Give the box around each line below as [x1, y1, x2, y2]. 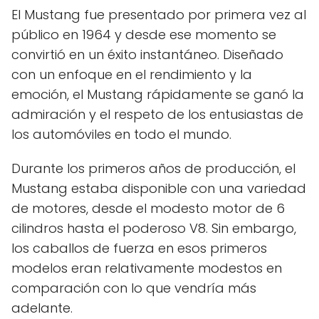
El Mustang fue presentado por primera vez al [11, 6, 306, 24]
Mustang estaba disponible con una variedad [11, 179, 306, 198]
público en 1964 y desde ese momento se [11, 26, 276, 44]
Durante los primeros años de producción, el [11, 159, 296, 178]
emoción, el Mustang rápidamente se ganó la [11, 85, 304, 104]
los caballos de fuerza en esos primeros [11, 239, 267, 258]
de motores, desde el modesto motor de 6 [11, 199, 285, 218]
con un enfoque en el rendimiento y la [11, 66, 252, 84]
